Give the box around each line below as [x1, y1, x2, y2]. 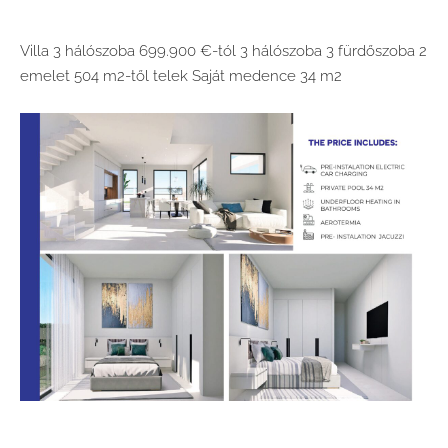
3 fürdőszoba [326, 42, 419, 61]
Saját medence [192, 67, 300, 86]
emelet [20, 67, 74, 86]
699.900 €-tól [139, 42, 240, 61]
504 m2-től [74, 67, 153, 86]
